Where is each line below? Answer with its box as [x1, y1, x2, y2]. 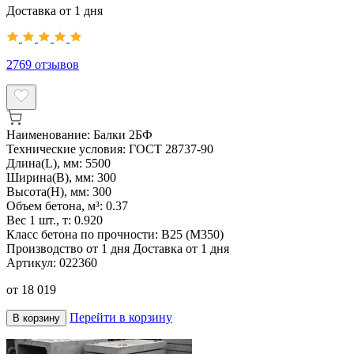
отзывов [35, 58, 79, 72]
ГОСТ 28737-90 [129, 142, 213, 156]
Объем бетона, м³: [6, 199, 106, 213]
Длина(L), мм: [6, 156, 85, 171]
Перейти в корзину [70, 311, 172, 325]
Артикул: [6, 256, 59, 270]
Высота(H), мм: [6, 185, 92, 199]
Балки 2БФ [93, 128, 153, 142]
